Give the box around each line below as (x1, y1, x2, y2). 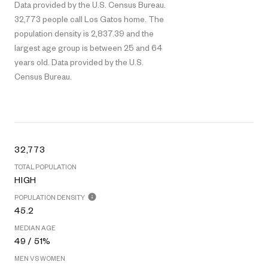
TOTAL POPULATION (14, 162, 77, 170)
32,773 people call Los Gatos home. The (14, 13, 164, 24)
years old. (14, 56, 50, 67)
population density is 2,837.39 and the (14, 28, 154, 38)
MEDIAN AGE (14, 223, 56, 232)
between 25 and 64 (90, 42, 162, 53)
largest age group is (14, 42, 90, 53)
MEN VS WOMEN (14, 254, 65, 262)
